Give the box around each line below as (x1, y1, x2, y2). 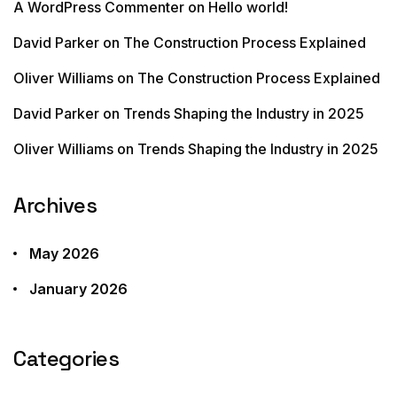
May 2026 (29, 245, 99, 263)
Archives (13, 191, 97, 220)
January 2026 (29, 280, 128, 299)
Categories (13, 345, 120, 373)
